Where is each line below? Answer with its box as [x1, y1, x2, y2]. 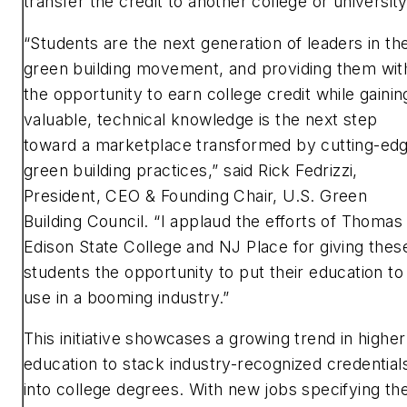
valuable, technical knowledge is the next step [24, 109, 378, 129]
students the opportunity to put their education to [24, 262, 403, 282]
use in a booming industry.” [24, 287, 231, 307]
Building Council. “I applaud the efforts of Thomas [24, 211, 402, 231]
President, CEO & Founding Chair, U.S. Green [24, 185, 368, 205]
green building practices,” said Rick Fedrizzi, [24, 160, 358, 180]
